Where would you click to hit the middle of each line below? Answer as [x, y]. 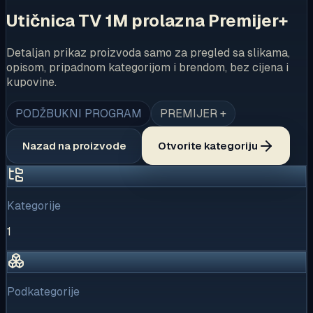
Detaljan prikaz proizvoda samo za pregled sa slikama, [148, 53]
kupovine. [31, 82]
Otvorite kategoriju [208, 146]
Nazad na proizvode [74, 146]
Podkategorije [43, 292]
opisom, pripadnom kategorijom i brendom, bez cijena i [147, 68]
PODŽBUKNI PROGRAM [79, 114]
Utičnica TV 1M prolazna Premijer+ [147, 21]
